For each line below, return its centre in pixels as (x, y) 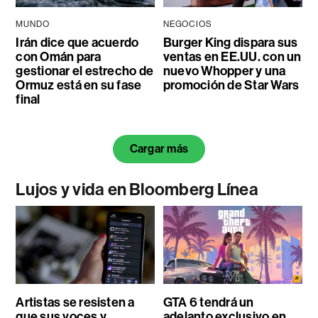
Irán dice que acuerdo (77, 42)
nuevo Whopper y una (224, 71)
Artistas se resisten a (75, 302)
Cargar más (159, 148)
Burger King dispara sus (230, 42)
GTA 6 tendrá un (208, 302)
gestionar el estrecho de (85, 71)
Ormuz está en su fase (79, 85)
